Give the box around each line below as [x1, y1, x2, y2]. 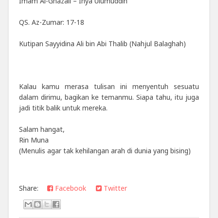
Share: [18, 183, 42, 193]
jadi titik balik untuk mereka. [18, 103, 108, 112]
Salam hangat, [18, 124, 65, 134]
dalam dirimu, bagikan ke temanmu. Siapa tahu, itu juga [18, 92, 200, 102]
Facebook [53, 183, 86, 193]
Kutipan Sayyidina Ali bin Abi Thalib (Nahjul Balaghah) [18, 38, 186, 48]
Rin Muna [18, 135, 49, 145]
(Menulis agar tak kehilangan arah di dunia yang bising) [18, 145, 191, 155]
